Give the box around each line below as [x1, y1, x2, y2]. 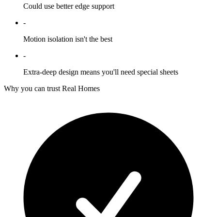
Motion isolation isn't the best [23, 34, 112, 43]
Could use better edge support [23, 1, 114, 10]
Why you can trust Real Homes [4, 84, 100, 93]
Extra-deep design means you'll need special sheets [23, 67, 178, 76]
